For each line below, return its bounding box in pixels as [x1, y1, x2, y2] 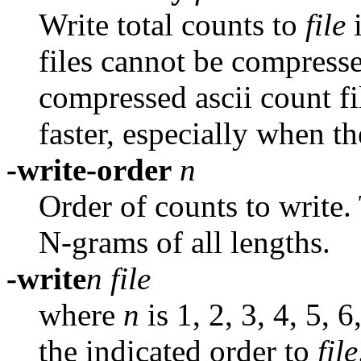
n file [86, 261, 151, 297]
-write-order [6, 152, 172, 188]
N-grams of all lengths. [39, 225, 330, 260]
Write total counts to [39, 7, 305, 43]
